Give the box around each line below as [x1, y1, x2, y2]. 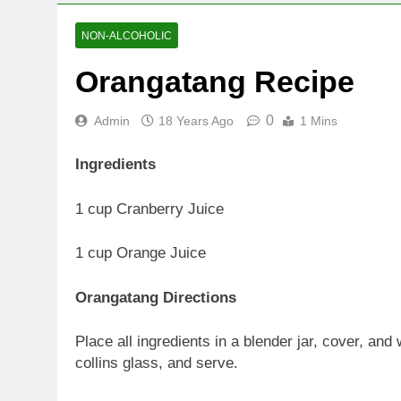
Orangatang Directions [75, 288, 236, 306]
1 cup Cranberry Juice [75, 200, 224, 218]
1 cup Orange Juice [75, 244, 206, 262]
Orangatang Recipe [75, 64, 354, 98]
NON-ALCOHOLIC [81, 29, 172, 42]
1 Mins [300, 113, 337, 128]
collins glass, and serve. [75, 354, 238, 372]
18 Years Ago [158, 113, 234, 128]
